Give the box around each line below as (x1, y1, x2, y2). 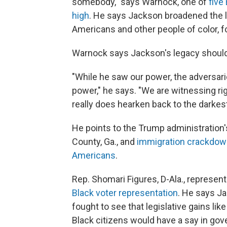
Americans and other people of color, (72, 24, 219, 35)
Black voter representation (72, 187, 178, 199)
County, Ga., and (72, 136, 137, 147)
